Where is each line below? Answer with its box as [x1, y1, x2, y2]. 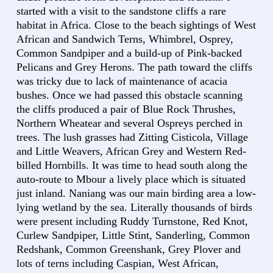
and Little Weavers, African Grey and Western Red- [16, 145, 246, 158]
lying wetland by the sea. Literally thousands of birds [16, 201, 252, 214]
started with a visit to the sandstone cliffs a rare [16, 5, 226, 18]
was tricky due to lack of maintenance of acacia [16, 75, 227, 88]
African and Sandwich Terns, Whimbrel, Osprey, [16, 33, 233, 46]
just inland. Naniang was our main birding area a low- [16, 187, 256, 200]
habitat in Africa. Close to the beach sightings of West [16, 19, 256, 32]
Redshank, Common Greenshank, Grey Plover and [16, 243, 241, 256]
